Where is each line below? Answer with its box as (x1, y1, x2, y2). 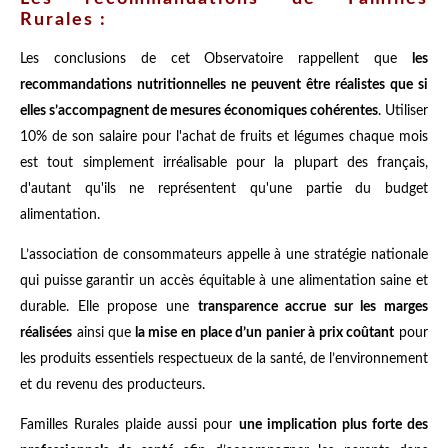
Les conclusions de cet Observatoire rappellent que (20, 52, 412, 67)
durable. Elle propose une (20, 300, 198, 315)
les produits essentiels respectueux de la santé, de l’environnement (20, 352, 428, 367)
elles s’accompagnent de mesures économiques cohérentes (20, 104, 378, 119)
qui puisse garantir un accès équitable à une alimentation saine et (20, 274, 428, 289)
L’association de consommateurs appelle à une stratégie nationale (20, 248, 428, 263)
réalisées (20, 326, 72, 341)
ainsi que (72, 326, 132, 341)
